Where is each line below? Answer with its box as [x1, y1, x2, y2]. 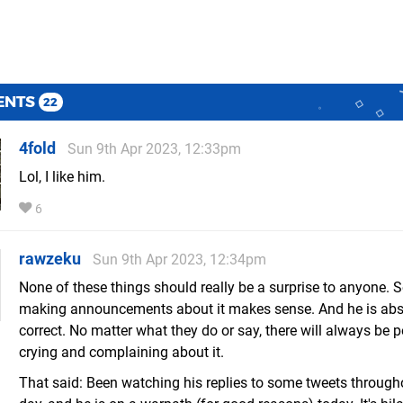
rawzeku [19, 249, 81, 269]
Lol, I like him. [19, 168, 105, 186]
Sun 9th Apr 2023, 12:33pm [67, 140, 241, 158]
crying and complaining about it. [19, 344, 224, 362]
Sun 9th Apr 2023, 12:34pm [93, 251, 266, 269]
